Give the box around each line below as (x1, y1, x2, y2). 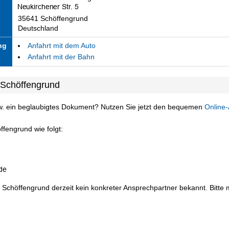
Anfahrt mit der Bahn (27, 53, 95, 61)
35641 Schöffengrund (17, 14, 88, 22)
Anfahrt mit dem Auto (27, 41, 96, 50)
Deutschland (17, 24, 58, 32)
